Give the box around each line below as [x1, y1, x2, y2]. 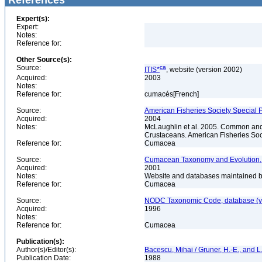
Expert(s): [16, 15, 50, 23]
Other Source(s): [16, 56, 72, 64]
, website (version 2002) [166, 65, 242, 74]
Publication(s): [16, 237, 64, 246]
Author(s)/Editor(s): [16, 246, 76, 254]
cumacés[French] [144, 90, 201, 98]
